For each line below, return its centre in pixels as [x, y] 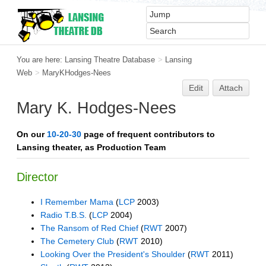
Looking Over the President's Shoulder [113, 254]
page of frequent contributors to [148, 134]
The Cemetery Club [77, 241]
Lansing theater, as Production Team [91, 147]
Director [37, 177]
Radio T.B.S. [64, 215]
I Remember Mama [77, 202]
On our [32, 134]
